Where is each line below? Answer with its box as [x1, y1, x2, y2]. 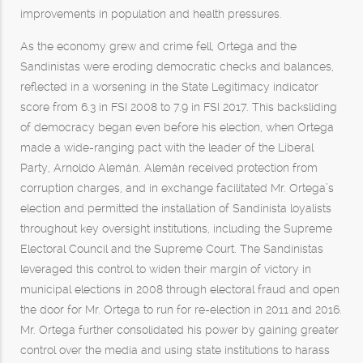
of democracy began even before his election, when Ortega [20, 121, 334, 134]
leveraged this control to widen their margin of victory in [20, 263, 311, 275]
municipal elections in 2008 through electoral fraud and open [20, 283, 340, 296]
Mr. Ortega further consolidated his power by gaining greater [20, 323, 339, 336]
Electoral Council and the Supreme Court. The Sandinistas [20, 242, 323, 255]
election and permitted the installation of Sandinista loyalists [20, 202, 331, 215]
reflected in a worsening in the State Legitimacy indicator [20, 80, 318, 93]
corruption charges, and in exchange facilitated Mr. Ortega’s [20, 181, 334, 194]
